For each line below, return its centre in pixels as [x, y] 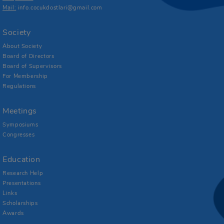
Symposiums [20, 125]
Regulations [19, 86]
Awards [13, 213]
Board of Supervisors [32, 66]
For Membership [25, 76]
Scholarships [20, 203]
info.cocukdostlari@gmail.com [60, 8]
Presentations [22, 183]
